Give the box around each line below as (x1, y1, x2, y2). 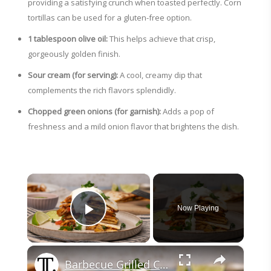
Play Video (88, 215, 176, 236)
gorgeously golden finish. (28, 48, 120, 59)
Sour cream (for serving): (28, 70, 118, 80)
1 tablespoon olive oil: (28, 33, 108, 44)
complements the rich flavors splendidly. (28, 85, 176, 96)
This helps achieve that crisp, (108, 33, 215, 44)
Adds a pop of (161, 106, 214, 117)
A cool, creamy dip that (118, 70, 202, 80)
